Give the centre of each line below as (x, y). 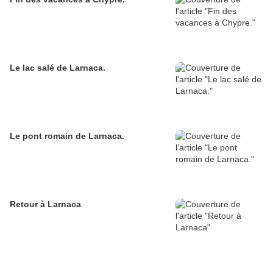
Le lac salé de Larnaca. (58, 68)
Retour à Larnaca (45, 204)
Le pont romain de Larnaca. (67, 136)
